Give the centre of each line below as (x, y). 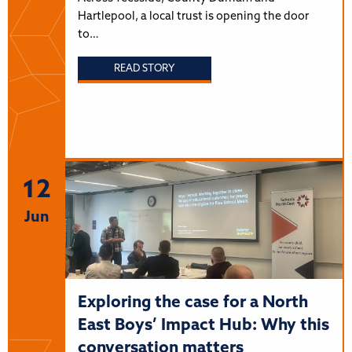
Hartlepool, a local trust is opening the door (193, 16)
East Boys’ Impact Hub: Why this (203, 325)
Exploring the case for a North (192, 302)
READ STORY (145, 69)
